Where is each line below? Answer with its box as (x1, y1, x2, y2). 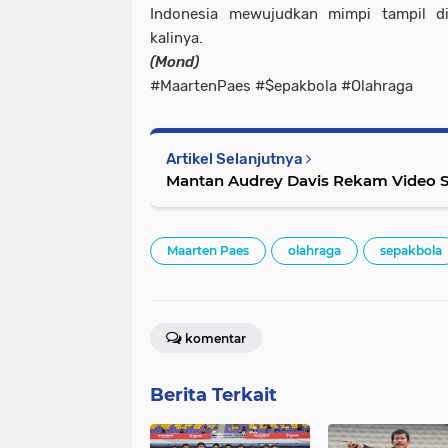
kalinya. (150, 29, 203, 47)
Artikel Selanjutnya (166, 150, 306, 168)
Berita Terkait (150, 384, 277, 406)
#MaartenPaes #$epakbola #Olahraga (150, 77, 413, 95)
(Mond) (150, 53, 199, 71)
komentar (185, 331, 246, 346)
